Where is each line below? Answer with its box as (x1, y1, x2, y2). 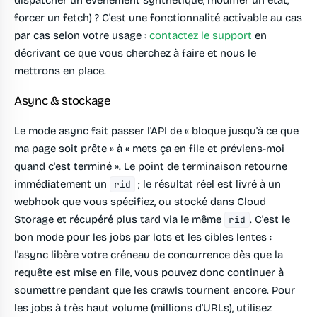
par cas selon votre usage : (14, 29, 149, 42)
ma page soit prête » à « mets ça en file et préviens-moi (14, 142, 284, 156)
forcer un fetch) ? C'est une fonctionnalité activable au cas (14, 11, 302, 25)
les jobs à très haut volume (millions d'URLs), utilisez (14, 301, 272, 315)
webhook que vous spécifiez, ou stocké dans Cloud (14, 195, 266, 209)
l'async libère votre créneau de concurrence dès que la (14, 248, 283, 262)
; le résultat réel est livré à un (135, 178, 282, 191)
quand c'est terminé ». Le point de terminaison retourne (14, 160, 287, 173)
